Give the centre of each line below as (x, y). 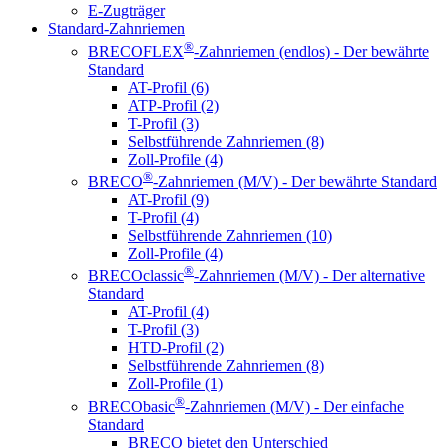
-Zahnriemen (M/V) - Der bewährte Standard (295, 182)
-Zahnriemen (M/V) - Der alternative (309, 276)
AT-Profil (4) (168, 312)
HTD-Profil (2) (176, 348)
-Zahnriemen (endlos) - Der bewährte (311, 51)
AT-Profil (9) (168, 200)
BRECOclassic (136, 276)
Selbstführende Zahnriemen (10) (230, 236)
